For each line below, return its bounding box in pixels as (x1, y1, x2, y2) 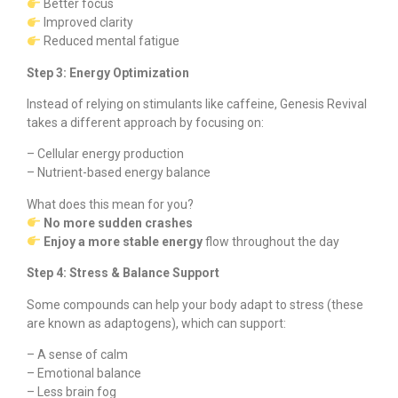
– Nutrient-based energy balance (27, 165, 211, 180)
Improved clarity (40, 15, 133, 30)
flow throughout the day (202, 234, 339, 249)
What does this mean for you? (27, 196, 194, 211)
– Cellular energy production (27, 147, 184, 162)
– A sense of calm (27, 346, 128, 362)
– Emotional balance (27, 365, 141, 380)
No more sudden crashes (40, 215, 193, 230)
